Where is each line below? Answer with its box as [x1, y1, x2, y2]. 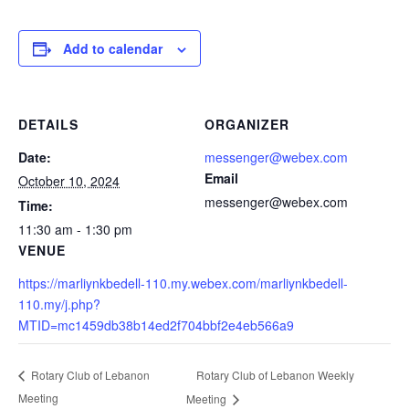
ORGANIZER [204, 115, 289, 133]
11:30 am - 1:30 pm [18, 220, 132, 238]
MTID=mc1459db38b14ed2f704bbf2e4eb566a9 [18, 316, 294, 334]
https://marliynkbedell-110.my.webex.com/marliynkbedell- [18, 274, 348, 292]
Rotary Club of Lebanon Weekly [196, 366, 355, 383]
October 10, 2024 [18, 172, 120, 190]
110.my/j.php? [18, 295, 100, 313]
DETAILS [18, 115, 79, 133]
